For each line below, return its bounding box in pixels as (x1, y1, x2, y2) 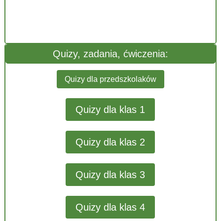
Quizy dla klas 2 (75, 136, 146, 147)
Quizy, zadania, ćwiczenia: (52, 48, 168, 60)
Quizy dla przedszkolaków (64, 75, 156, 84)
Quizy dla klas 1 (75, 104, 146, 115)
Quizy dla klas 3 (75, 169, 146, 180)
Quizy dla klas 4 (75, 201, 146, 213)
